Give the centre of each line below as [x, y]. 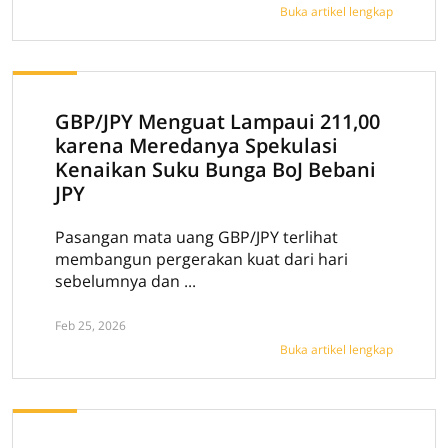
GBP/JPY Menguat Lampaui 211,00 [217, 121]
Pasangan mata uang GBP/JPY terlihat [196, 237]
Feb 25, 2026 [90, 325]
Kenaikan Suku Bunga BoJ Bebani [215, 169]
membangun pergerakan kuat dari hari [201, 259]
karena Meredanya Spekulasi [196, 145]
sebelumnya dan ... [125, 281]
